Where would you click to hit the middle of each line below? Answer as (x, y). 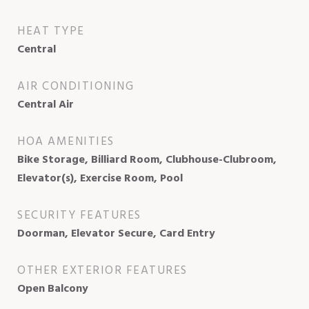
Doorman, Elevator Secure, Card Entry (116, 233)
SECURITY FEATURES (79, 215)
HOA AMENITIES (66, 141)
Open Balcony (53, 289)
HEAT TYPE (51, 31)
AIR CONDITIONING (76, 86)
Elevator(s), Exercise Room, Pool (100, 178)
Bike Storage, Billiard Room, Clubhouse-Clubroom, (147, 160)
